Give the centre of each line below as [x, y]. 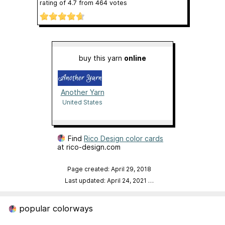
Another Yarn [82, 92]
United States [82, 102]
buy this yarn [101, 58]
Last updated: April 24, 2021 [106, 180]
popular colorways [54, 208]
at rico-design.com [89, 147]
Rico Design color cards [124, 138]
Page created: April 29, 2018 [109, 169]
